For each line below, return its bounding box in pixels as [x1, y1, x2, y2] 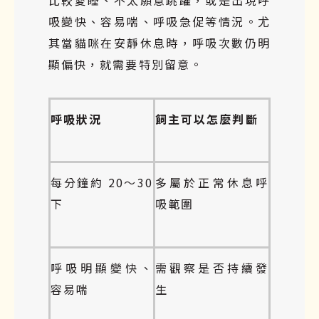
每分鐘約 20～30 [51, 173, 153, 191]
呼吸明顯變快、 [51, 258, 153, 276]
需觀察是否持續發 [155, 258, 268, 276]
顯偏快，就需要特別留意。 [48, 55, 203, 73]
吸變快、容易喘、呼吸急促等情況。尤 [48, 12, 271, 30]
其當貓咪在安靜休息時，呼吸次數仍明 [48, 33, 271, 51]
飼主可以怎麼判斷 [155, 110, 258, 127]
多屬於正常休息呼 [155, 173, 268, 191]
